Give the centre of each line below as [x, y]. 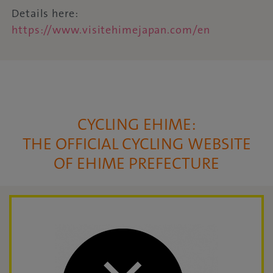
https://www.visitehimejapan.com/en [111, 30]
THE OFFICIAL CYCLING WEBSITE [136, 144]
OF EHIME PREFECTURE [136, 164]
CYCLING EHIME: [136, 125]
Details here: [45, 14]
